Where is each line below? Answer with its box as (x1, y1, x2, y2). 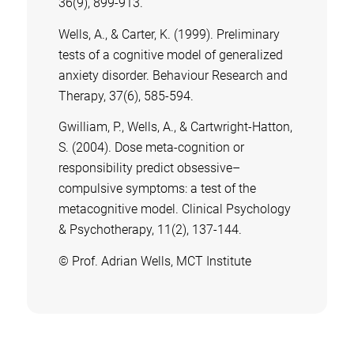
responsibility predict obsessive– (58, 160, 240, 176)
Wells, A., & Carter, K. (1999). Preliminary (58, 26, 280, 42)
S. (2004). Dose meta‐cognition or (58, 140, 244, 156)
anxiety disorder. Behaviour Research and (58, 67, 288, 83)
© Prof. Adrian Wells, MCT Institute (58, 253, 251, 269)
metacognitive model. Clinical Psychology (58, 201, 291, 217)
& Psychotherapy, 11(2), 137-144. (58, 222, 242, 238)
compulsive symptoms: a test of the (58, 181, 256, 197)
